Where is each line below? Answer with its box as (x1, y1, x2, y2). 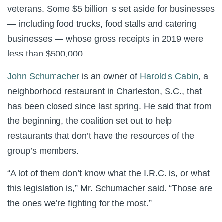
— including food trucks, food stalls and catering (7, 19, 197, 29)
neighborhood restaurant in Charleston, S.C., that (7, 86, 202, 96)
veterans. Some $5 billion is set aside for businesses (7, 4, 215, 14)
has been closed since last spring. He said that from (7, 101, 212, 111)
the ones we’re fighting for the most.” (7, 198, 152, 208)
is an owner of (82, 71, 137, 81)
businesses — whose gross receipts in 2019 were (7, 34, 203, 44)
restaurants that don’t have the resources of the (7, 131, 194, 141)
